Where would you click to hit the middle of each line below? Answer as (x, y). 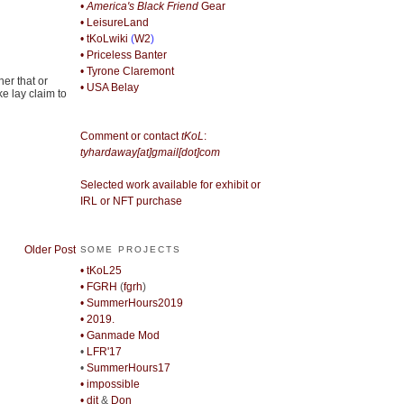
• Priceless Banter (123, 55)
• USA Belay (109, 88)
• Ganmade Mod (119, 335)
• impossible (110, 384)
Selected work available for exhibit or (170, 185)
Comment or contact (130, 137)
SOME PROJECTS (130, 250)
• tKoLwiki (104, 39)
